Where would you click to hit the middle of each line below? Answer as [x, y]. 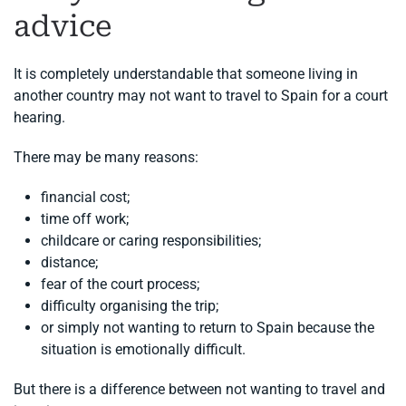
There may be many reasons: [106, 158]
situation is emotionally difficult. [143, 350]
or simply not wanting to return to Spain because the [208, 328]
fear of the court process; [120, 285]
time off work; [85, 219]
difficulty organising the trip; [130, 306]
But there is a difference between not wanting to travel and [199, 390]
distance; [69, 263]
